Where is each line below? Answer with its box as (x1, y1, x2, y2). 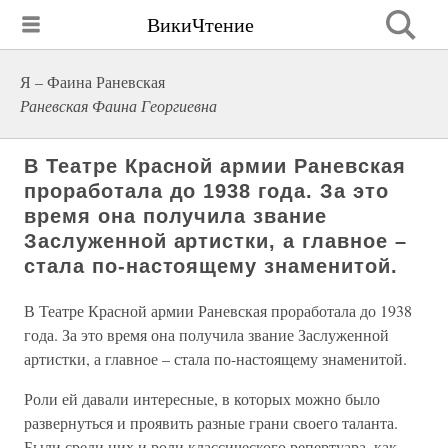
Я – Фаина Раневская (20, 71, 165, 92)
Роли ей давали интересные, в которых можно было (24, 388, 380, 409)
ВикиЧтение (147, 10, 254, 38)
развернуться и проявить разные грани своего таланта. (24, 412, 398, 433)
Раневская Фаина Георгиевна (20, 95, 217, 116)
